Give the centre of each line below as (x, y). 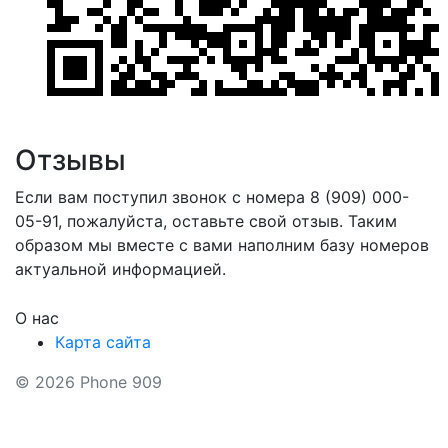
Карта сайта (103, 342)
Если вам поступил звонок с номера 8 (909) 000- (212, 197)
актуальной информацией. (120, 269)
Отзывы (70, 160)
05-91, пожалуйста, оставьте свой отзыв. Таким (206, 221)
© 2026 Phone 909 (88, 382)
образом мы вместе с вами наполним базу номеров (222, 245)
